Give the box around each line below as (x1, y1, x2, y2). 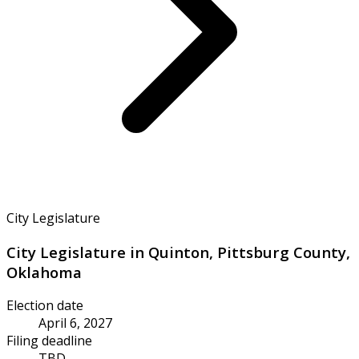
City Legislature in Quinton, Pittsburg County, (6, 241, 350, 262)
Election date (6, 296, 83, 315)
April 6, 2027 (38, 314, 112, 333)
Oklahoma (6, 261, 82, 282)
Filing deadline (6, 332, 92, 350)
